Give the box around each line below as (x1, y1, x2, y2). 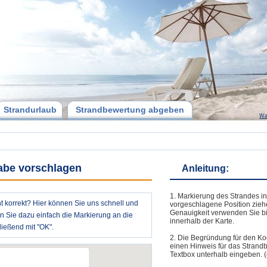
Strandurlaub (3, 105, 57, 114)
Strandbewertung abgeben (76, 105, 184, 114)
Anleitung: (182, 163, 229, 173)
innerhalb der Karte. (170, 217, 234, 225)
